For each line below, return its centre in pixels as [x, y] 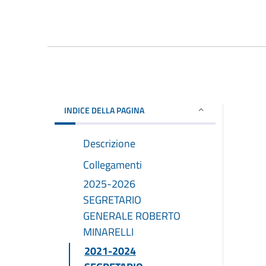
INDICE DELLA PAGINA [104, 110]
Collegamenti [113, 164]
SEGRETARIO [112, 199]
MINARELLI [108, 232]
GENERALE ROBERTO [132, 216]
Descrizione [109, 143]
